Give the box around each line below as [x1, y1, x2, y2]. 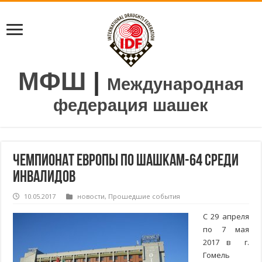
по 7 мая [203, 224, 249, 235]
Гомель [203, 250, 230, 261]
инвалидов [13, 170, 76, 187]
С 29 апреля [203, 211, 249, 222]
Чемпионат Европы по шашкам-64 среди [13, 153, 239, 170]
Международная [106, 75, 244, 94]
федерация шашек [53, 96, 209, 115]
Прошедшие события [108, 192, 181, 201]
